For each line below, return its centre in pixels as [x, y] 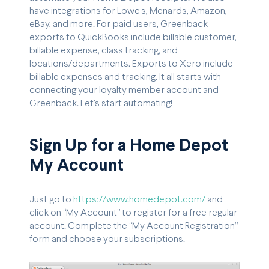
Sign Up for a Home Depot [129, 147]
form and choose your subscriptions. [107, 240]
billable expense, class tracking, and [104, 50]
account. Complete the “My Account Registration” [134, 226]
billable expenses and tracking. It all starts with [125, 77]
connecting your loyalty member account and [124, 90]
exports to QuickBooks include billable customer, [133, 37]
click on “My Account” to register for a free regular [133, 213]
